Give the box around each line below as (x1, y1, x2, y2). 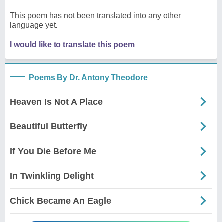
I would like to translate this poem (10, 40, 135, 49)
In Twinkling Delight (10, 170, 94, 181)
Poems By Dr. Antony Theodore (29, 73, 148, 82)
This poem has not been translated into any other (10, 11, 181, 20)
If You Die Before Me (10, 146, 96, 156)
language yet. (10, 20, 57, 29)
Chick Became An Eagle (10, 195, 111, 206)
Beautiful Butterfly (10, 121, 87, 131)
